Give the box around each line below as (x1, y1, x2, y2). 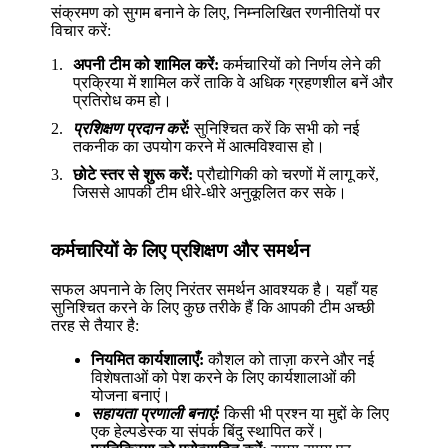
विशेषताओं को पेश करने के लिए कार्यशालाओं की (91, 368, 357, 386)
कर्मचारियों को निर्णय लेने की (219, 56, 382, 74)
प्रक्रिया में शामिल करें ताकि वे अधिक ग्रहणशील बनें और (73, 74, 394, 92)
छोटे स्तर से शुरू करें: (73, 165, 194, 183)
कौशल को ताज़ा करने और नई (204, 350, 375, 368)
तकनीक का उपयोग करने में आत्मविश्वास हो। (73, 137, 326, 155)
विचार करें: (51, 22, 112, 40)
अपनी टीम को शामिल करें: (73, 56, 220, 74)
